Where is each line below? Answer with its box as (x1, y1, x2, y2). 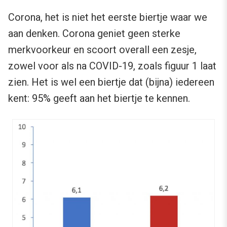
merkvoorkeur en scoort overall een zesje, (8, 43, 197, 56)
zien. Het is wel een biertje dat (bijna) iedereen (8, 75, 214, 88)
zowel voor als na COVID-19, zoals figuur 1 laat (8, 59, 216, 72)
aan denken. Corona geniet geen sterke (8, 27, 180, 40)
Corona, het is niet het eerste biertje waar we (8, 11, 207, 23)
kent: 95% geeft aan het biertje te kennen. (8, 92, 190, 104)
